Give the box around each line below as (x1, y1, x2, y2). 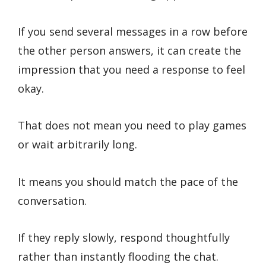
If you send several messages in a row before (18, 24, 248, 39)
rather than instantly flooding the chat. (18, 249, 218, 264)
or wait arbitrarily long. (18, 137, 137, 152)
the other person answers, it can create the (18, 43, 241, 58)
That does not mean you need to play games (18, 118, 246, 133)
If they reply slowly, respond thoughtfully (18, 230, 230, 245)
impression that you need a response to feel (18, 62, 245, 77)
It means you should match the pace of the (18, 174, 238, 189)
